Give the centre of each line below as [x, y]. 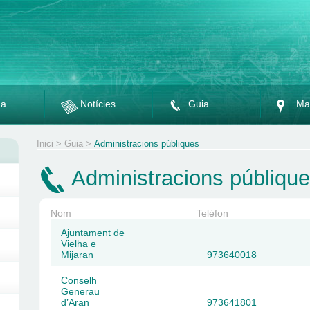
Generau [80, 291]
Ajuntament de [93, 232]
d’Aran [75, 302]
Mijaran [77, 255]
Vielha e [79, 244]
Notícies [98, 104]
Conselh [79, 280]
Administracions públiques [147, 144]
